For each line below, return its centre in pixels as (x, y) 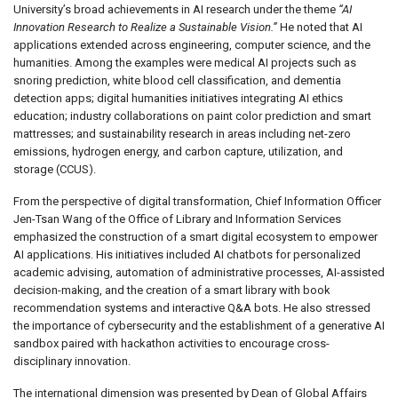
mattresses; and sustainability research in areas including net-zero (182, 134)
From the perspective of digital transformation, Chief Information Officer (197, 202)
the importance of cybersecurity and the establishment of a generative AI (199, 326)
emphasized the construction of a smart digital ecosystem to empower (195, 237)
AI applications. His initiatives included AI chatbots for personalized (187, 255)
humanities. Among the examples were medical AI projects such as (185, 63)
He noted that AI (320, 28)
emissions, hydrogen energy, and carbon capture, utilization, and (178, 152)
